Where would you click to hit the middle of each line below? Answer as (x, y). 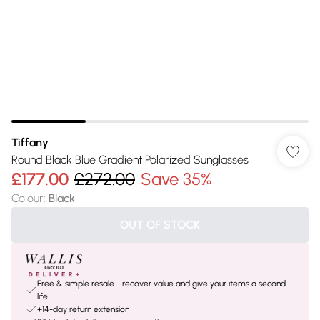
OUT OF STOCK (160, 225)
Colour (27, 198)
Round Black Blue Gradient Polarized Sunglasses (130, 160)
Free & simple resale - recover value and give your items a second (161, 284)
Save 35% (176, 179)
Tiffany (30, 142)
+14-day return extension (83, 309)
